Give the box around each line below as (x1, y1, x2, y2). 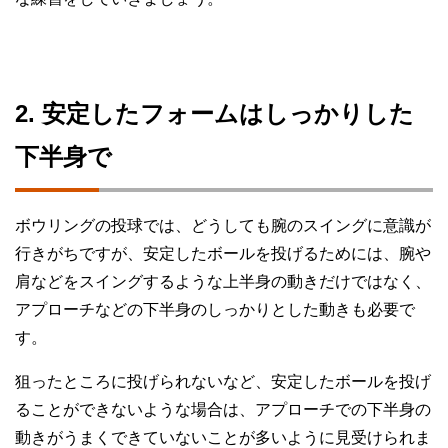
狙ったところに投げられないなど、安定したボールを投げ (15, 373, 431, 391)
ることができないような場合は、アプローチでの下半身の (15, 401, 431, 419)
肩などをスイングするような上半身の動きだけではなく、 (15, 273, 431, 291)
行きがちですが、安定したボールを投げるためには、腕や (15, 245, 431, 263)
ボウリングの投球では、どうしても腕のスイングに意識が (15, 217, 431, 235)
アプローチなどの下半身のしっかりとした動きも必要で (15, 301, 415, 319)
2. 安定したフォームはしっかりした (15, 100, 414, 128)
